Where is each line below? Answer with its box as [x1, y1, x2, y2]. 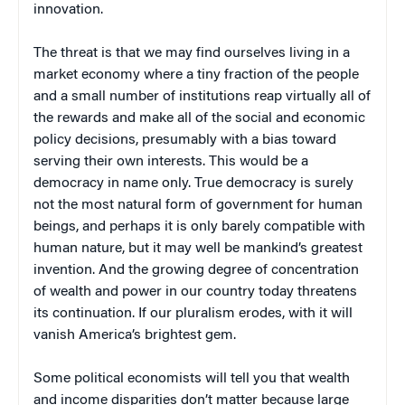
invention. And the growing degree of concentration [33, 262, 359, 278]
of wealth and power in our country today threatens [33, 284, 357, 299]
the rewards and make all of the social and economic [33, 110, 365, 126]
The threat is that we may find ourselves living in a [33, 45, 350, 61]
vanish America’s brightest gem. [33, 327, 236, 343]
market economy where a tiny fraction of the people [33, 67, 359, 82]
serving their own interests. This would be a [33, 154, 308, 169]
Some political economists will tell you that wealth [33, 371, 350, 386]
